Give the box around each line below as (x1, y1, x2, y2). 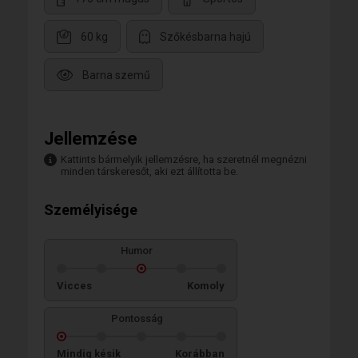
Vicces (57, 280, 92, 292)
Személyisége (44, 201, 137, 218)
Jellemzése (44, 129, 137, 149)
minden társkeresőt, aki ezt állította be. (61, 165, 238, 177)
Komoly (187, 280, 225, 292)
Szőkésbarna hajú (160, 30, 251, 44)
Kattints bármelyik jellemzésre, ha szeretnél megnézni (61, 153, 307, 165)
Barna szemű (82, 69, 150, 82)
